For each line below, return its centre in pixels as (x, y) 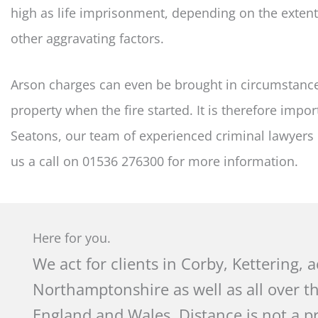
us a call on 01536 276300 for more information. (154, 161)
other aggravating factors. (87, 39)
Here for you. (72, 238)
